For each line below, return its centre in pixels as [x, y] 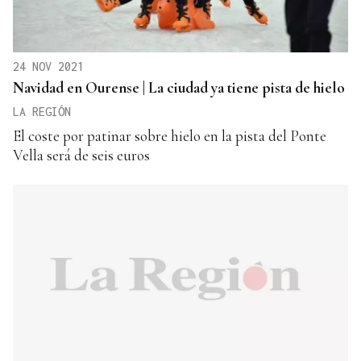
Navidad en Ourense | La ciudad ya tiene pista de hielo [179, 88]
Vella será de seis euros [81, 156]
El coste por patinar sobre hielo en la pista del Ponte [170, 136]
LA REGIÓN [42, 112]
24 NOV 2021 [48, 67]
